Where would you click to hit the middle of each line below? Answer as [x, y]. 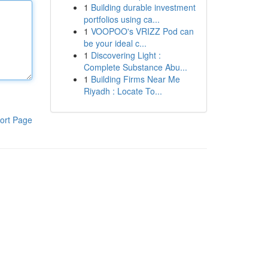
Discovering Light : [126, 55]
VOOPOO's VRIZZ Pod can [142, 31]
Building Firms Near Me [135, 79]
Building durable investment [143, 7]
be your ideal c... [115, 43]
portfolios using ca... [121, 19]
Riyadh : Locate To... [123, 91]
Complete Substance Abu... [135, 67]
